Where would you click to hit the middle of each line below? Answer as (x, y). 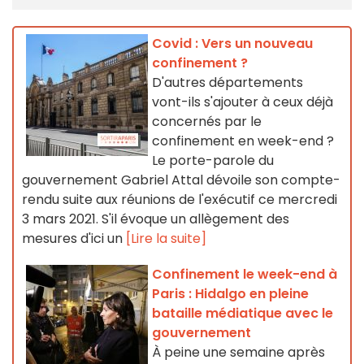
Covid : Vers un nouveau (232, 44)
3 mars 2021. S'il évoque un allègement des (156, 219)
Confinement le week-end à (245, 275)
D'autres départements (227, 83)
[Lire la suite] (166, 239)
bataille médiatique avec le (243, 314)
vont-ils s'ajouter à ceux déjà (243, 102)
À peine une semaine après (238, 353)
